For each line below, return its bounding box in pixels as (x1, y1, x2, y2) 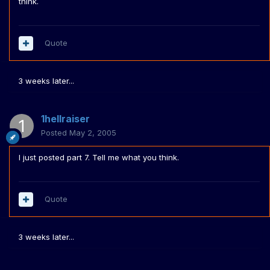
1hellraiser (41, 113, 90, 125)
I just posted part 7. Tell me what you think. (19, 152, 179, 163)
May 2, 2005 (69, 128, 116, 138)
